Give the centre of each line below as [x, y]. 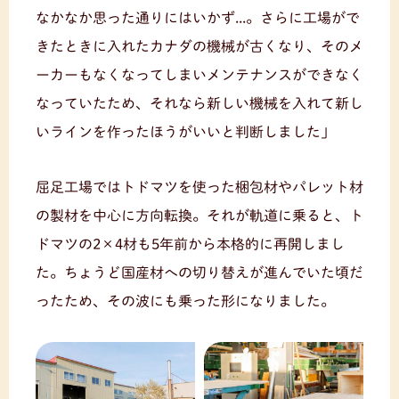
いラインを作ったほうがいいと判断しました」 [185, 131]
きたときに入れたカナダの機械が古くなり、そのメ [199, 46]
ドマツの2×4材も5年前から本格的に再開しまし [190, 244]
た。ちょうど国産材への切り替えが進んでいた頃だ [199, 272]
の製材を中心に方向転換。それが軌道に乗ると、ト [199, 215]
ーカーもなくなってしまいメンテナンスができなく [199, 74]
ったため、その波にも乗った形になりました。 [185, 301]
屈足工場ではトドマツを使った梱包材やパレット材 [199, 187]
